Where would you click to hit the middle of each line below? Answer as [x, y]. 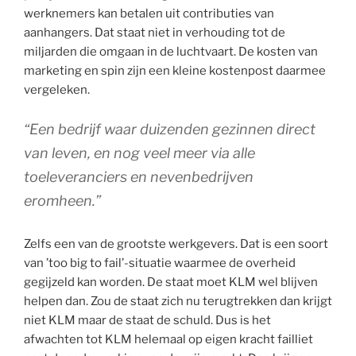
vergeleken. [57, 90]
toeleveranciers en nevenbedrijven [139, 176]
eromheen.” [62, 200]
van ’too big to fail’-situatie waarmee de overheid [160, 263]
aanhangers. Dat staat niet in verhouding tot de [155, 33]
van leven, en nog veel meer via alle [139, 153]
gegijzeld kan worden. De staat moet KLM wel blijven [171, 282]
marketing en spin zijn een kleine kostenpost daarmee [175, 71]
